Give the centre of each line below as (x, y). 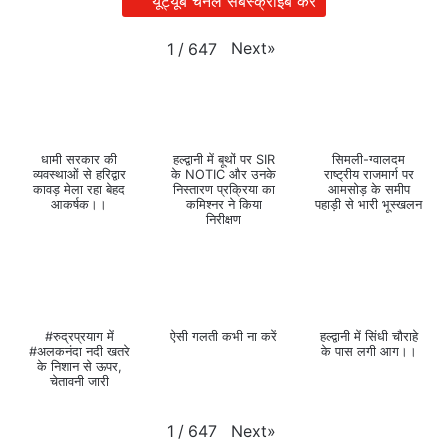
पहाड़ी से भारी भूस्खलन (369, 205)
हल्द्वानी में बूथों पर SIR (223, 160)
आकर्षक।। (79, 205)
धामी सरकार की (79, 160)
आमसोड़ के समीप (368, 190)
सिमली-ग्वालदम (369, 160)
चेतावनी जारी (79, 382)
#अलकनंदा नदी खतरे (79, 352)
